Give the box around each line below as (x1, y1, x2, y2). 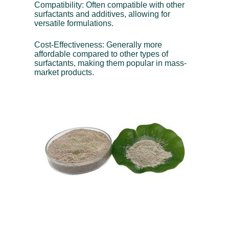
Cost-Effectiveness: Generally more (34, 40, 163, 49)
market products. (34, 67, 95, 77)
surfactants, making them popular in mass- (34, 58, 187, 67)
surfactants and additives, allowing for (34, 9, 171, 18)
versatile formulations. (34, 18, 114, 28)
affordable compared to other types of (34, 49, 169, 58)
